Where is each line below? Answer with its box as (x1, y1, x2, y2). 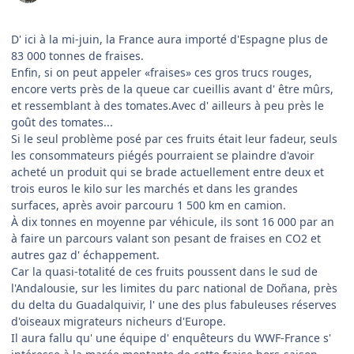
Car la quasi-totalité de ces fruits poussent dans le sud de (11, 264, 318, 280)
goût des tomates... (11, 115, 113, 130)
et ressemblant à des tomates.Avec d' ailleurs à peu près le (11, 98, 324, 114)
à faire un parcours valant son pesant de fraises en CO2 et (11, 231, 321, 247)
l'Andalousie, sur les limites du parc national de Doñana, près (11, 281, 337, 296)
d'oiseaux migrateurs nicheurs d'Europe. (11, 314, 226, 330)
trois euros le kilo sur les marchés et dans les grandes (11, 181, 298, 197)
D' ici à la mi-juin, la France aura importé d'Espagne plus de (11, 32, 328, 47)
